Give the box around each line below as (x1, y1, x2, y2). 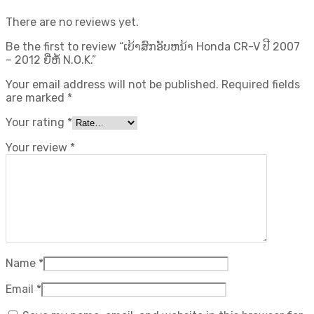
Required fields (221, 77, 300, 91)
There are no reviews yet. (6, 15, 139, 29)
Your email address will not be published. (6, 77, 219, 91)
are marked (6, 90, 67, 104)
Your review (6, 140, 70, 154)
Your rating (6, 115, 67, 129)
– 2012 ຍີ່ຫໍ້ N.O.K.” (6, 53, 96, 67)
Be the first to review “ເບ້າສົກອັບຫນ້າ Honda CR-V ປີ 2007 (6, 39, 300, 53)
